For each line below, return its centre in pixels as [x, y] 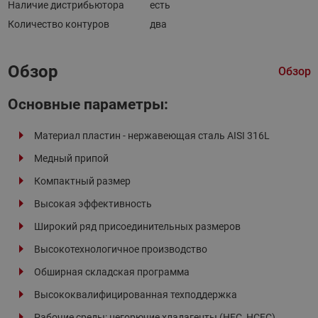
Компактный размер [84, 181]
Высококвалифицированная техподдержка [137, 294]
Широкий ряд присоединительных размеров [139, 226]
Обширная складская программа [114, 272]
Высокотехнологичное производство [122, 249]
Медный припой [73, 158]
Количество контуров [58, 24]
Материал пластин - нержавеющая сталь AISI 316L [154, 135]
